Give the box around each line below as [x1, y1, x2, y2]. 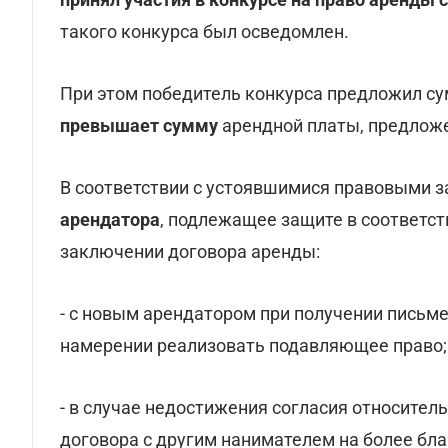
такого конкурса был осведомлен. [60, 21, 349, 42]
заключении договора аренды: [60, 241, 320, 262]
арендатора [60, 209, 160, 230]
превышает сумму [60, 115, 222, 136]
